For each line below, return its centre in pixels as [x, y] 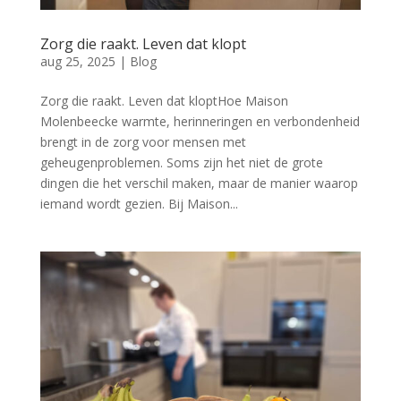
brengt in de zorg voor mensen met [143, 141]
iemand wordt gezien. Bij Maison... [139, 203]
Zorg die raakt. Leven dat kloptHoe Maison [164, 100]
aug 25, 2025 [77, 61]
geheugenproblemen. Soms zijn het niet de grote [181, 162]
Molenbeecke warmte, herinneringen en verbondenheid [200, 121]
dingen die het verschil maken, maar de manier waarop [199, 183]
